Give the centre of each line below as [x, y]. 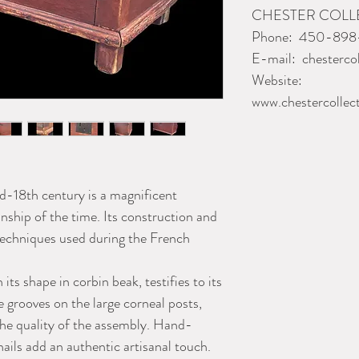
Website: [277, 80]
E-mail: [275, 58]
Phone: [274, 37]
